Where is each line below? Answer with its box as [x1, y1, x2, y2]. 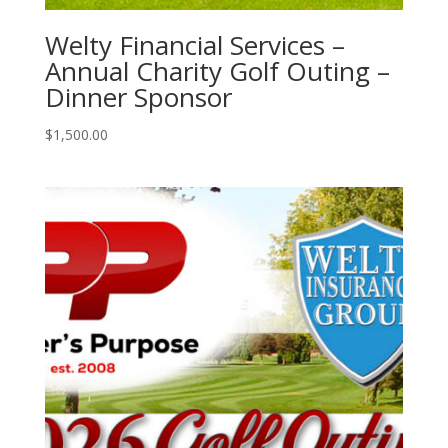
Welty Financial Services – [44, 26, 345, 63]
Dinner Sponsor [44, 78, 232, 115]
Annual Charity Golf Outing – [44, 52, 390, 89]
